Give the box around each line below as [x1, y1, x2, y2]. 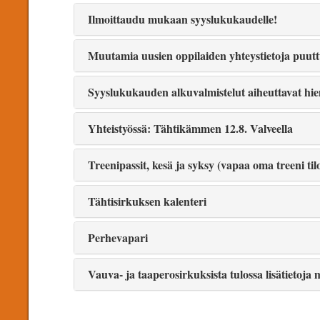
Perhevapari [85, 229, 149, 246]
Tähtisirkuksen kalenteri [85, 193, 207, 210]
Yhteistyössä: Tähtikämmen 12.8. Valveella [85, 120, 294, 137]
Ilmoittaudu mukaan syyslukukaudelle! [85, 11, 278, 28]
